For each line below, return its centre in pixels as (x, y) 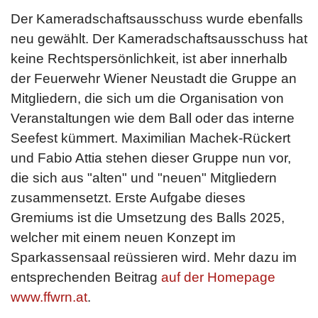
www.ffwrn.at (49, 297)
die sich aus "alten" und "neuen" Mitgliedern (144, 178)
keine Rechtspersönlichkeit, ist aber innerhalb (149, 59)
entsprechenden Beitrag (84, 277)
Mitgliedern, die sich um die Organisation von (147, 98)
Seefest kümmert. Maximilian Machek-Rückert (150, 138)
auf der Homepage (216, 277)
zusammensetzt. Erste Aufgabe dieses (128, 198)
